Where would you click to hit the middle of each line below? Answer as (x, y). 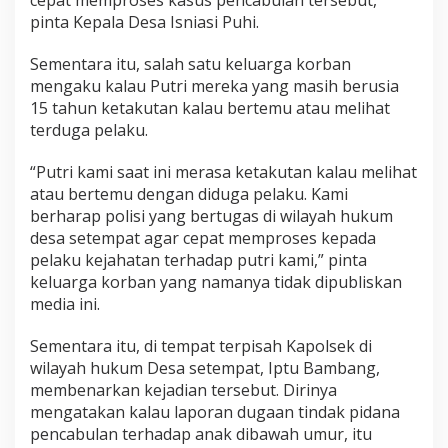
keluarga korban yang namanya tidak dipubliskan (216, 281)
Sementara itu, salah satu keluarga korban (190, 63)
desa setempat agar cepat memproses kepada (203, 237)
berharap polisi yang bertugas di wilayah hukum (211, 215)
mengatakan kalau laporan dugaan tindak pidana (215, 411)
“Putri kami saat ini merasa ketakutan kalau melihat (223, 171)
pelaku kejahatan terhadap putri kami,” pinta (198, 259)
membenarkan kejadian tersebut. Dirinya (183, 389)
